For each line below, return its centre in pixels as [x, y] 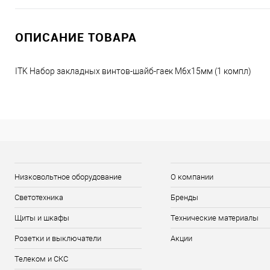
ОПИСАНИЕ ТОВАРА [76, 37]
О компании [192, 177]
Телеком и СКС [41, 259]
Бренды [185, 198]
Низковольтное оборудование [68, 177]
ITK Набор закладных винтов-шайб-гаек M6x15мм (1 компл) [133, 71]
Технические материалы [215, 218]
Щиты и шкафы [42, 218]
